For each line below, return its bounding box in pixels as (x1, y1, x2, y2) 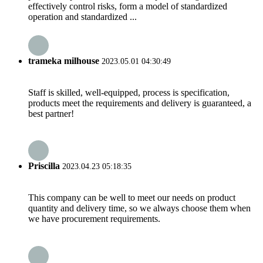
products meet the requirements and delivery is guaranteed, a (28, 97, 251, 108)
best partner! (28, 108, 74, 119)
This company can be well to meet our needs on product (28, 193, 235, 203)
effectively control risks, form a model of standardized (28, 1, 227, 12)
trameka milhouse (28, 55, 99, 66)
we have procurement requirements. (28, 214, 160, 224)
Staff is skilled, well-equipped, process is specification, (28, 87, 230, 97)
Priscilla (28, 161, 60, 171)
